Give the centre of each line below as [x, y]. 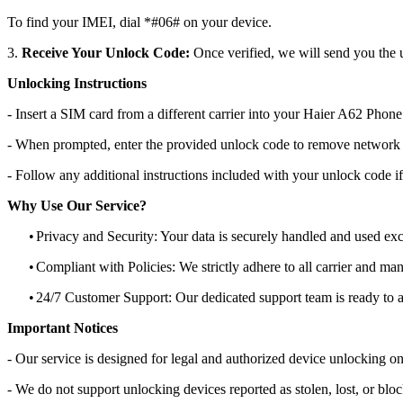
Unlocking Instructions [77, 83]
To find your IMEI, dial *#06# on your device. [139, 22]
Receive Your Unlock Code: [106, 52]
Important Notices [63, 327]
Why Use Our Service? [77, 205]
